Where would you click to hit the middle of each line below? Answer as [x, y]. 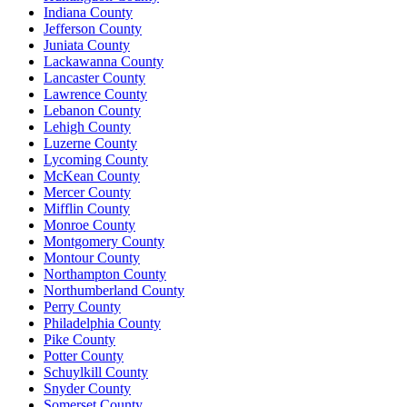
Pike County [79, 339]
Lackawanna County [104, 61]
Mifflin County [87, 208]
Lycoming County [96, 159]
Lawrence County [95, 94]
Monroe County [89, 224]
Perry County [82, 306]
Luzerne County [90, 143]
